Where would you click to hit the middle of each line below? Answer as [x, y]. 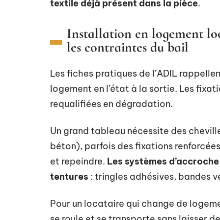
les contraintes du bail [128, 47]
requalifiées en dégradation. [111, 104]
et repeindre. [79, 161]
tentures [69, 176]
